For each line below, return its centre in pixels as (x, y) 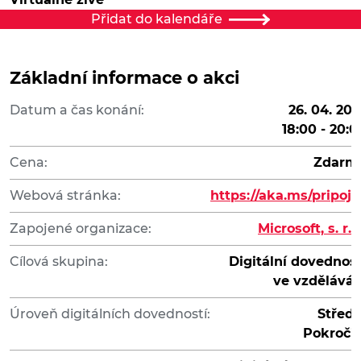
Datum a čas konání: (77, 110)
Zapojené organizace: (81, 229)
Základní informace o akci (124, 78)
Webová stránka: (65, 196)
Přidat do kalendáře (157, 19)
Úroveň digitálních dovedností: (110, 314)
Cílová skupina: (59, 262)
